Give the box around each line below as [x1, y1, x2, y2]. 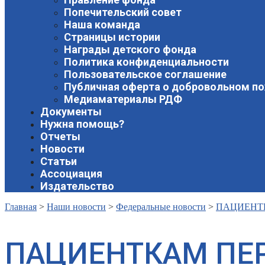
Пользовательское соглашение [64, 67, 227, 80]
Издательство [40, 179, 114, 192]
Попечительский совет [64, 5, 182, 18]
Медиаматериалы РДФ [64, 92, 182, 105]
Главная [5, 201, 37, 212]
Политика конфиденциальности [64, 55, 229, 68]
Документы [40, 105, 102, 118]
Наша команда [64, 18, 140, 31]
